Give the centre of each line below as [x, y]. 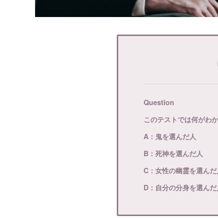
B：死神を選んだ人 [173, 154]
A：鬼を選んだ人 [170, 136]
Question [159, 102]
